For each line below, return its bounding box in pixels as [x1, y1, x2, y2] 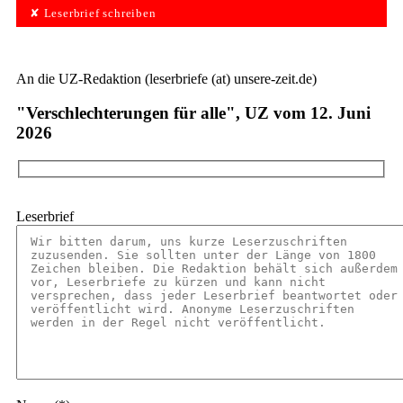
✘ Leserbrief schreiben [30, 7, 157, 21]
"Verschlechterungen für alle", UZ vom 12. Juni [16, 103, 371, 123]
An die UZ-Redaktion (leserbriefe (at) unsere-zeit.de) [16, 70, 317, 86]
